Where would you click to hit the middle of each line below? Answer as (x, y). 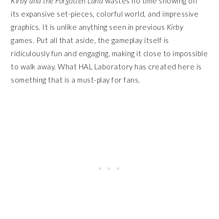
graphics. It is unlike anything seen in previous (89, 27)
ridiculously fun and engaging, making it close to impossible (109, 53)
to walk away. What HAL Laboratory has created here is (106, 66)
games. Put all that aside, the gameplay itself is (90, 40)
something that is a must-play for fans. (77, 79)
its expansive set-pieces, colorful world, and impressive (105, 13)
